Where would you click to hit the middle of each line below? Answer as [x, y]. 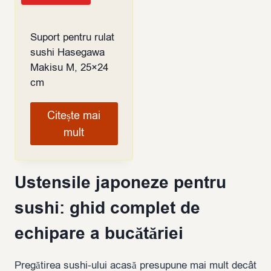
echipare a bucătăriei [99, 233]
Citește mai [74, 115]
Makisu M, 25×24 [69, 68]
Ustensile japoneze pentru [120, 183]
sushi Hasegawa [67, 53]
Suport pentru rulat [72, 38]
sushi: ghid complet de [107, 208]
